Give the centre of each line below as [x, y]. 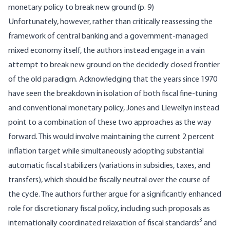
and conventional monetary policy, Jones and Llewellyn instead [114, 109]
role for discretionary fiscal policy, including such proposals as [109, 209]
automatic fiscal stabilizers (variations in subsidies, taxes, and [109, 166]
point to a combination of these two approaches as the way [110, 123]
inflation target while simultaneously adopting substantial [106, 152]
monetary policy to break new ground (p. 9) [81, 8]
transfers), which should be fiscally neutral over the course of [109, 180]
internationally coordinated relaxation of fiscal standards [104, 224]
